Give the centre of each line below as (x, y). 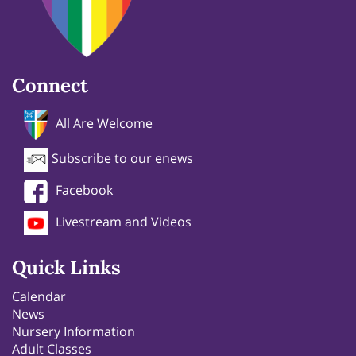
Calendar (39, 297)
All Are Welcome (104, 124)
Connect (50, 86)
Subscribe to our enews (122, 159)
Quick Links (66, 268)
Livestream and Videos (124, 222)
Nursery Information (74, 332)
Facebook (84, 190)
